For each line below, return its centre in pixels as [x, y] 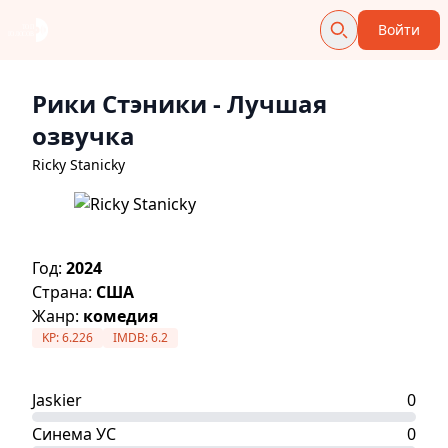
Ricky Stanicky [78, 164]
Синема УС [74, 434]
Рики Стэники [119, 103]
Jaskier [57, 400]
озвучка [83, 135]
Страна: [64, 292]
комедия [120, 316]
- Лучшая [267, 103]
